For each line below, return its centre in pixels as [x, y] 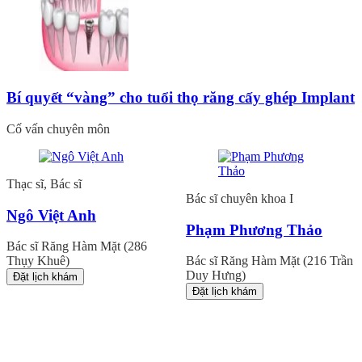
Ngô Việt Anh [51, 215]
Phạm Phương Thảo [254, 229]
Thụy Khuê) [38, 261]
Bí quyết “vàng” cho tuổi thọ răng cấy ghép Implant [181, 98]
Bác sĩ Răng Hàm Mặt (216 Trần [269, 261]
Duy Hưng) [216, 276]
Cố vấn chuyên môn [58, 129]
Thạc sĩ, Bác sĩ [44, 184]
